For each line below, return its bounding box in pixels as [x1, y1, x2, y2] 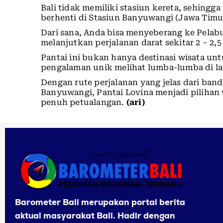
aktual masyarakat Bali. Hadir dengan [15, 210, 175, 222]
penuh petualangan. [41, 97, 126, 107]
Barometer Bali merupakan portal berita [15, 197, 185, 208]
